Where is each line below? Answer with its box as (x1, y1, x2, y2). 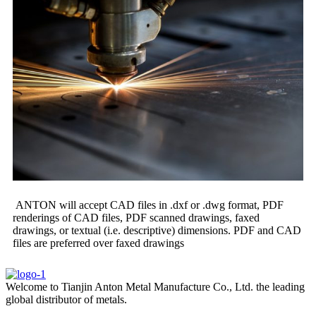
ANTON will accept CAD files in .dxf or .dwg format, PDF (13, 199, 284, 212)
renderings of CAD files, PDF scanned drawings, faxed (13, 212, 260, 224)
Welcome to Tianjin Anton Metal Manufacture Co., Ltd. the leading (6, 281, 305, 293)
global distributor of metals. (6, 293, 127, 306)
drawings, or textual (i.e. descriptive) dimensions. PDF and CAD (13, 224, 301, 237)
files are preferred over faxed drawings (13, 237, 184, 250)
